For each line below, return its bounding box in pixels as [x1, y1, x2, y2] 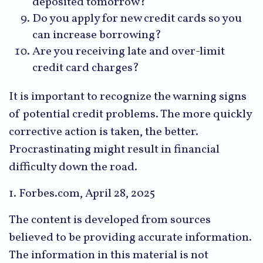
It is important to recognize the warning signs [9, 88, 247, 105]
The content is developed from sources [9, 211, 211, 228]
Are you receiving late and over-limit [32, 43, 225, 60]
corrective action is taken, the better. [9, 123, 198, 140]
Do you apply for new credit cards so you [32, 10, 242, 27]
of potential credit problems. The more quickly [9, 106, 252, 123]
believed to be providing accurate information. [9, 229, 252, 246]
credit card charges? [32, 59, 139, 76]
